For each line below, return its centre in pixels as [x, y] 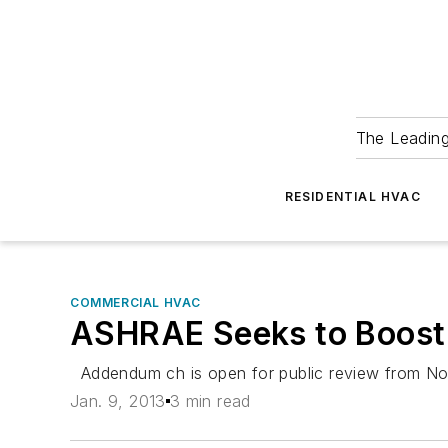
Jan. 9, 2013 [118, 401]
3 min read [210, 401]
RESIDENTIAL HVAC [352, 196]
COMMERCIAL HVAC [135, 302]
